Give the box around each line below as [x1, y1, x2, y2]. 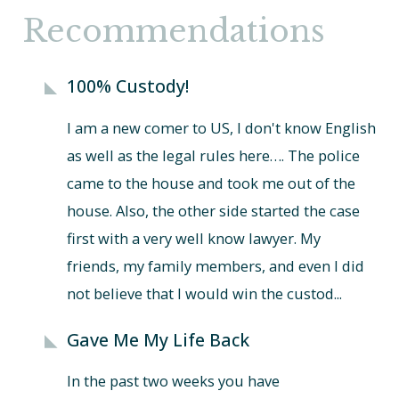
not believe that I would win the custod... [66, 283, 342, 305]
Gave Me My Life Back [66, 327, 249, 352]
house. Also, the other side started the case [66, 200, 360, 222]
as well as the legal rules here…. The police [66, 145, 360, 167]
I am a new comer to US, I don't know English [66, 118, 376, 139]
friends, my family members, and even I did [66, 256, 364, 277]
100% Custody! [66, 74, 189, 99]
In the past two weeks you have [66, 370, 280, 392]
